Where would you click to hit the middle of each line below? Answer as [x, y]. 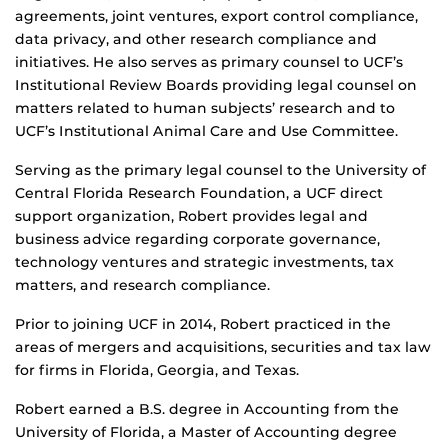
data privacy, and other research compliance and [196, 39]
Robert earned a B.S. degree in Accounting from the [207, 409]
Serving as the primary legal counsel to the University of [220, 170]
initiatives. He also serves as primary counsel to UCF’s [209, 62]
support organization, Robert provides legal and [191, 216]
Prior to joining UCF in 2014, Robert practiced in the [203, 324]
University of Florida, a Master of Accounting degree [206, 432]
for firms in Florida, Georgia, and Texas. [157, 370]
